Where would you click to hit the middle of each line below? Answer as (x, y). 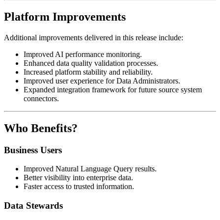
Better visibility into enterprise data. (78, 178)
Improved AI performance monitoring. (83, 54)
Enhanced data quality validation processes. (91, 63)
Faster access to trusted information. (79, 187)
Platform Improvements (65, 16)
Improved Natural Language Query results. (90, 169)
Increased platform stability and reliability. (88, 72)
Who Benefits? (41, 128)
